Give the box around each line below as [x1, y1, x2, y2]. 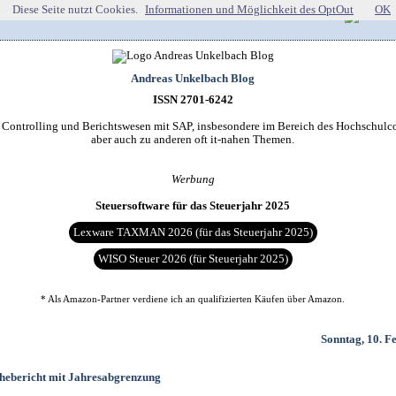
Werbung [171, 172, 215, 186]
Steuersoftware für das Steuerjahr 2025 [95, 199, 290, 212]
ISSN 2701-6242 [152, 93, 233, 106]
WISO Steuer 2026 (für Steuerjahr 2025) [97, 252, 288, 265]
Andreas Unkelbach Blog [131, 71, 255, 85]
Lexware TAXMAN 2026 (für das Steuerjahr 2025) [72, 225, 313, 239]
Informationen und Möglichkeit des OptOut [145, 4, 354, 16]
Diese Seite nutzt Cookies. [12, 4, 138, 16]
